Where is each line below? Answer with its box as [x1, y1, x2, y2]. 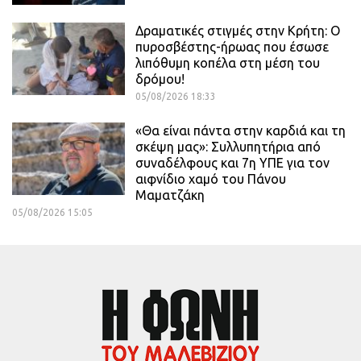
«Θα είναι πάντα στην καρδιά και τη [135, 123, 346, 139]
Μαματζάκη [135, 188, 205, 203]
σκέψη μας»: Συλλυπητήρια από [135, 139, 321, 155]
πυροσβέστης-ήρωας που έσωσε [135, 39, 329, 55]
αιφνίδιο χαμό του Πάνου [135, 172, 286, 187]
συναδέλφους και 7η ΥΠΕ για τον [135, 156, 330, 171]
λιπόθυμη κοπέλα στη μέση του [135, 56, 320, 71]
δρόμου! [135, 72, 185, 87]
